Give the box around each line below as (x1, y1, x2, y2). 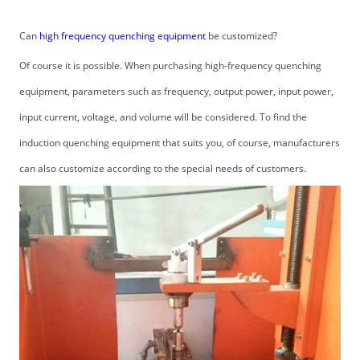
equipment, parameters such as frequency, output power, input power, (18, 84, 333, 98)
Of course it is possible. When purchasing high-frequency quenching (18, 59, 321, 72)
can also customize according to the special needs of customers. (18, 162, 306, 175)
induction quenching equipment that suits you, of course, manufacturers (18, 136, 340, 149)
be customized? (205, 29, 277, 43)
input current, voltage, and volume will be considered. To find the (18, 110, 307, 124)
